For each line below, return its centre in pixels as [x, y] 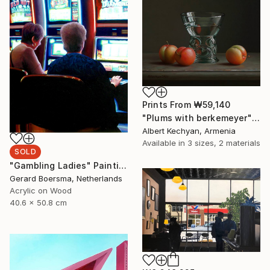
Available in [165, 143]
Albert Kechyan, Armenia [189, 131]
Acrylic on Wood [41, 191]
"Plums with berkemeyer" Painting [256, 118]
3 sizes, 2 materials [224, 143]
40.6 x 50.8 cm [38, 203]
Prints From [168, 105]
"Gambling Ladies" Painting [122, 166]
